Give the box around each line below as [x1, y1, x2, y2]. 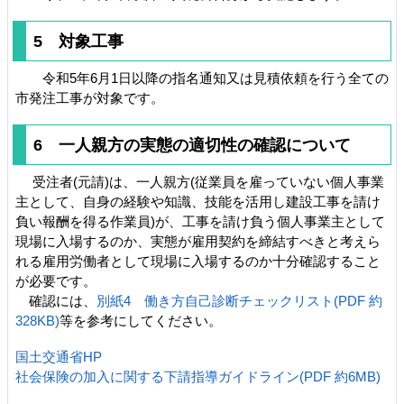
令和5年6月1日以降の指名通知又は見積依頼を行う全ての [15, 70, 389, 86]
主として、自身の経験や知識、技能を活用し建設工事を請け [15, 194, 381, 209]
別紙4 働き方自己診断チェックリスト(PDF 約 [96, 293, 382, 308]
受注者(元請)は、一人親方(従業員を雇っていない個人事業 [15, 174, 384, 189]
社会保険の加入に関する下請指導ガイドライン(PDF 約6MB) [15, 369, 381, 384]
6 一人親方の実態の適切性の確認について [33, 135, 351, 154]
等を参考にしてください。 [60, 313, 222, 328]
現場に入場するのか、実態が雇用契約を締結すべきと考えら [15, 234, 381, 249]
